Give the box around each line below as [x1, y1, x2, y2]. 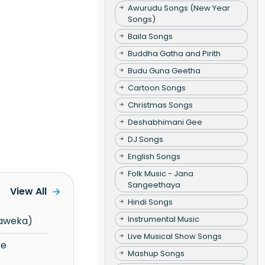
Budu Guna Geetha [127, 64, 201, 76]
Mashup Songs [127, 247, 185, 259]
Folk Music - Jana [127, 167, 193, 179]
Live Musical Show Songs [127, 230, 222, 242]
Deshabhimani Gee [127, 116, 202, 128]
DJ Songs [127, 133, 163, 145]
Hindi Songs [127, 196, 173, 208]
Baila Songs [127, 30, 173, 42]
